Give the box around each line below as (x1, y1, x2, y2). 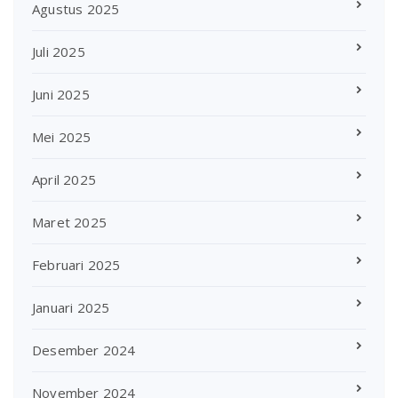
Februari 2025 (32, 256, 121, 274)
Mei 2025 (32, 128, 92, 146)
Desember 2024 (32, 341, 136, 359)
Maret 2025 (32, 213, 107, 231)
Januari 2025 (32, 298, 110, 316)
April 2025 (32, 171, 96, 188)
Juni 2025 (32, 85, 90, 103)
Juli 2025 (32, 43, 85, 60)
